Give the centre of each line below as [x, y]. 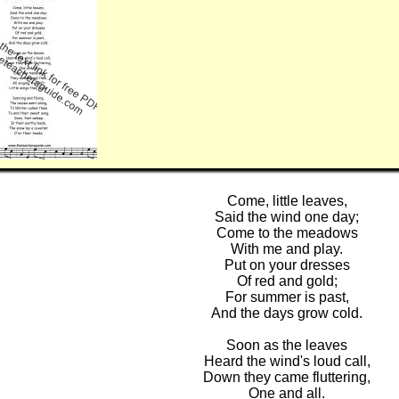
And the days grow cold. [287, 313]
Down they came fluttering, [287, 378]
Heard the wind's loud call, [287, 362]
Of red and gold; [287, 281]
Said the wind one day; [287, 217]
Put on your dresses [287, 265]
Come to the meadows [287, 233]
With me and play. [287, 249]
